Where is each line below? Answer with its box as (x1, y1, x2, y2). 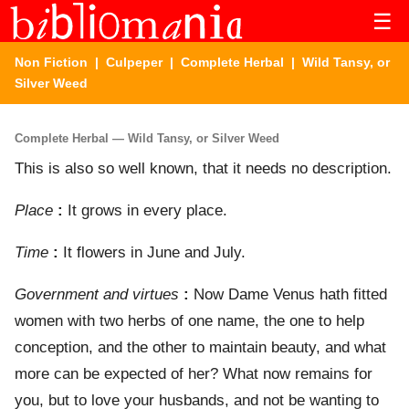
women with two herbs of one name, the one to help (15, 312, 364, 330)
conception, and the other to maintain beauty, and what (15, 339, 386, 357)
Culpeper (106, 55, 163, 69)
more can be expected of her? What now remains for (15, 365, 372, 383)
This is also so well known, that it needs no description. (15, 160, 392, 178)
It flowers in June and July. (58, 244, 246, 262)
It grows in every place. (63, 202, 227, 220)
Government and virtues (15, 286, 179, 304)
